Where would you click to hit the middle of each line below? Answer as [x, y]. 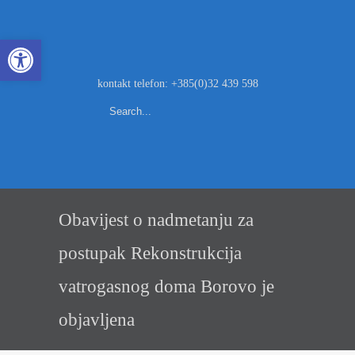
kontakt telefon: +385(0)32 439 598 [177, 84]
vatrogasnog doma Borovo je [166, 286]
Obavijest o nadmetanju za [156, 219]
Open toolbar [43, 47]
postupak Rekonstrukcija [150, 253]
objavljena [97, 319]
